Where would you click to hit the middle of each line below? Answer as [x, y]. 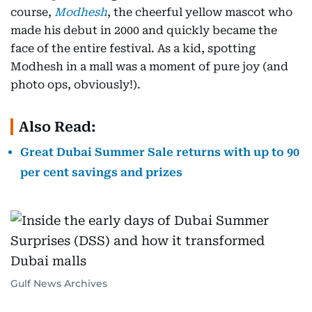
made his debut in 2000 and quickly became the [144, 30]
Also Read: [57, 127]
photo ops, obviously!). [76, 85]
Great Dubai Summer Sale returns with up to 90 [160, 152]
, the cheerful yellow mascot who [200, 12]
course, [32, 12]
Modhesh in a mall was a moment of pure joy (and [149, 67]
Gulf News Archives [59, 283]
